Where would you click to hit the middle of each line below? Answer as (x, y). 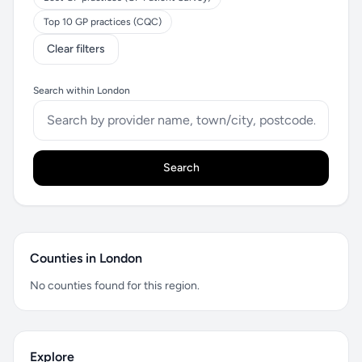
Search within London (82, 90)
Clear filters (76, 49)
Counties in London (86, 258)
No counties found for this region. (115, 286)
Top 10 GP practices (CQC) (103, 22)
